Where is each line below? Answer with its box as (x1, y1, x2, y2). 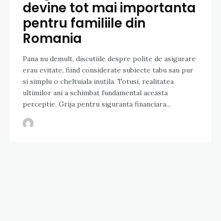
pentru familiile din (23, 14, 146, 33)
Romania (23, 30, 82, 48)
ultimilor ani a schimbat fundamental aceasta (23, 88, 168, 98)
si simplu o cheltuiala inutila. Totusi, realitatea (23, 77, 174, 86)
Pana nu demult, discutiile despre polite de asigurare (23, 54, 196, 64)
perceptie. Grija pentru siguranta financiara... (23, 100, 171, 109)
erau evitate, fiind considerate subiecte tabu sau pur (23, 66, 193, 75)
